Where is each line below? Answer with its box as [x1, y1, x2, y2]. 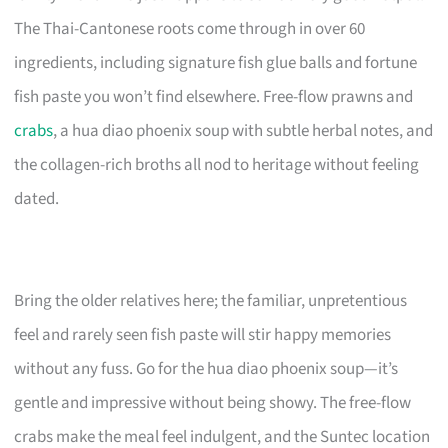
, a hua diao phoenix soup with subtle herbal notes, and [53, 118, 434, 143]
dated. [14, 186, 60, 211]
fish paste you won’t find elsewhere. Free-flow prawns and [14, 84, 414, 109]
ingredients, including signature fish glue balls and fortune [14, 50, 418, 75]
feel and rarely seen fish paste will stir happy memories [14, 322, 392, 347]
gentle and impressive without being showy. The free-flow [14, 390, 412, 415]
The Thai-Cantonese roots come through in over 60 [14, 16, 366, 41]
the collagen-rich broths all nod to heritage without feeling [14, 152, 420, 177]
